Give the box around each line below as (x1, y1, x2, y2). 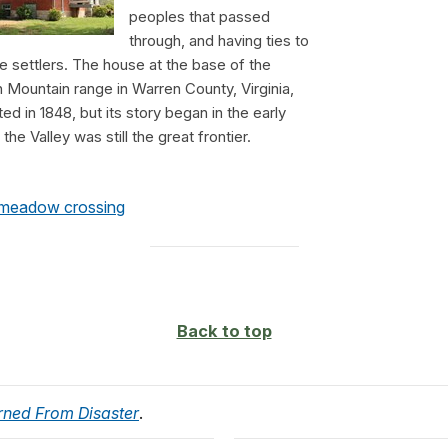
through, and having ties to (129, 30, 309, 50)
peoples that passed (129, 6, 270, 26)
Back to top (176, 320, 272, 341)
